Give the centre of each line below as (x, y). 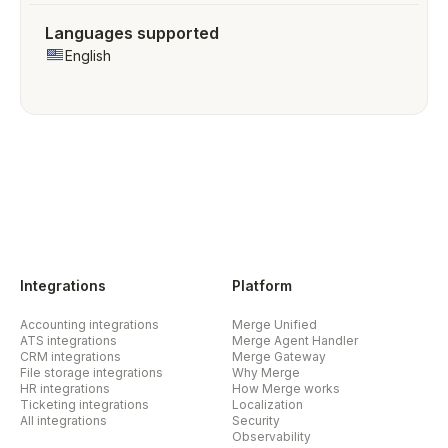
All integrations (63, 420)
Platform (262, 285)
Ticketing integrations (84, 404)
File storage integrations (91, 372)
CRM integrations (70, 356)
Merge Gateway (279, 356)
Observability (271, 436)
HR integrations (65, 388)
